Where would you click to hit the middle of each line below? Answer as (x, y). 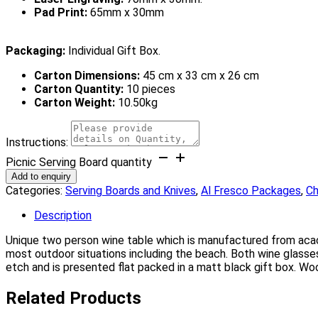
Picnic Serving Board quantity (79, 162)
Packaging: (37, 50)
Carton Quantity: (80, 89)
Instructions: (37, 142)
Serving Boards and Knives (131, 190)
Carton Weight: (76, 102)
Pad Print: (62, 12)
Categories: (35, 190)
